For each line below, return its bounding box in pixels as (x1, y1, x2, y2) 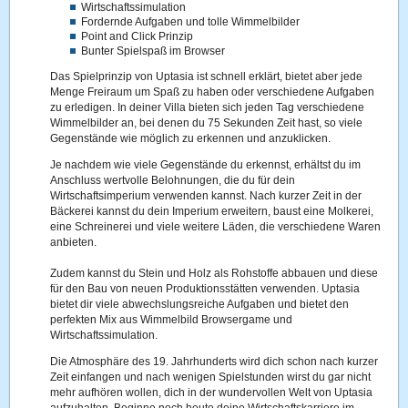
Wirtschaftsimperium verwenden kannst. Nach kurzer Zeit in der (50, 189, 362, 202)
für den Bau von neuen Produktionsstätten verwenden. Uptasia (50, 282, 361, 295)
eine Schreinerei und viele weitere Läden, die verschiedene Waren (50, 220, 382, 233)
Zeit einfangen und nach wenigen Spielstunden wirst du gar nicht (50, 371, 372, 383)
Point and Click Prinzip (81, 30, 194, 43)
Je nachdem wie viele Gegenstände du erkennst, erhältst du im (50, 158, 362, 171)
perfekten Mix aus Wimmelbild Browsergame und (50, 313, 293, 326)
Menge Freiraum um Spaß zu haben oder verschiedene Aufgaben (50, 86, 375, 98)
